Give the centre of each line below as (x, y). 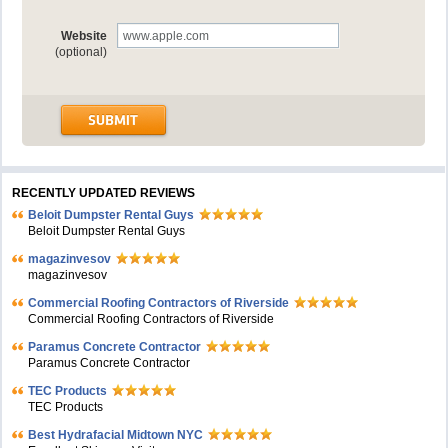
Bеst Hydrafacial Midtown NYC (116, 435)
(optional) (81, 52)
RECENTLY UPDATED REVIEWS (104, 193)
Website (84, 36)
